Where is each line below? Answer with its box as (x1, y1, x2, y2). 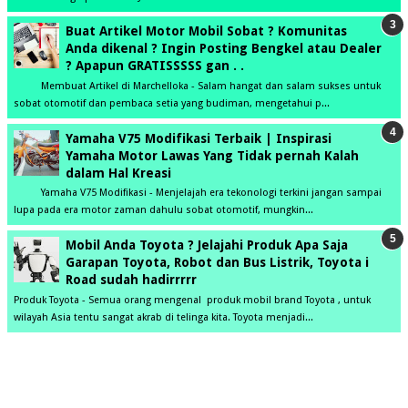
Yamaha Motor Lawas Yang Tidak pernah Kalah (66, 148, 359, 163)
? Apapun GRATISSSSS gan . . (66, 58, 244, 74)
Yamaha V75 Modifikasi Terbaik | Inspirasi (66, 130, 331, 146)
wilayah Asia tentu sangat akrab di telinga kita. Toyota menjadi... (14, 311, 313, 323)
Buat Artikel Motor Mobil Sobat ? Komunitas (66, 24, 347, 39)
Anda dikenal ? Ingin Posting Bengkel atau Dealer (66, 41, 382, 56)
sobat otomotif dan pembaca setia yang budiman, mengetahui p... (14, 97, 330, 109)
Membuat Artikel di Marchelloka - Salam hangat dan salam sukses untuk (14, 79, 381, 92)
